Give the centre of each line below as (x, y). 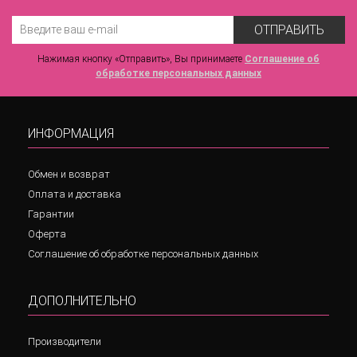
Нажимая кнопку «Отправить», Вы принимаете (141, 59)
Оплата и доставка (75, 194)
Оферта (47, 233)
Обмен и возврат (69, 174)
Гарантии (51, 214)
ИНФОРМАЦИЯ (71, 133)
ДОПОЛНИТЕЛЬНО (82, 300)
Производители (65, 341)
